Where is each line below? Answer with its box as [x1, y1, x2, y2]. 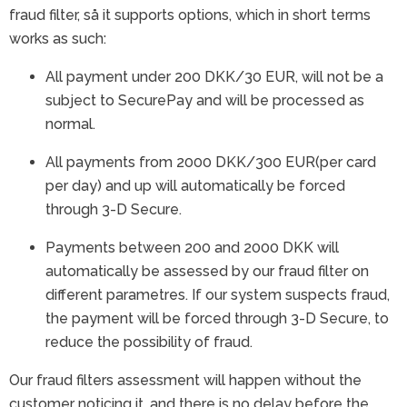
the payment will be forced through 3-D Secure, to [45, 309, 389, 327]
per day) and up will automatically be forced [45, 176, 345, 194]
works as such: [9, 29, 106, 47]
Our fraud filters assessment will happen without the [9, 371, 362, 389]
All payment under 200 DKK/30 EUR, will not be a [45, 67, 383, 85]
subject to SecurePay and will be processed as [45, 91, 364, 109]
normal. [45, 114, 95, 133]
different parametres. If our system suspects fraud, [45, 285, 390, 303]
